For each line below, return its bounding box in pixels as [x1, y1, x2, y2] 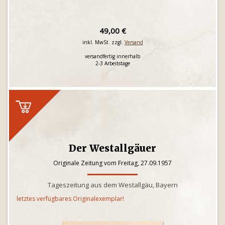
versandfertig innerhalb [85, 53, 140, 60]
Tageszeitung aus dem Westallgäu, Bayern [47, 180, 178, 189]
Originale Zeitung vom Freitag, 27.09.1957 [53, 159, 172, 167]
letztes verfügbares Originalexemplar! [17, 194, 124, 203]
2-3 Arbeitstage [95, 60, 130, 67]
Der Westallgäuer [69, 142, 156, 154]
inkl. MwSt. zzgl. [82, 39, 125, 46]
